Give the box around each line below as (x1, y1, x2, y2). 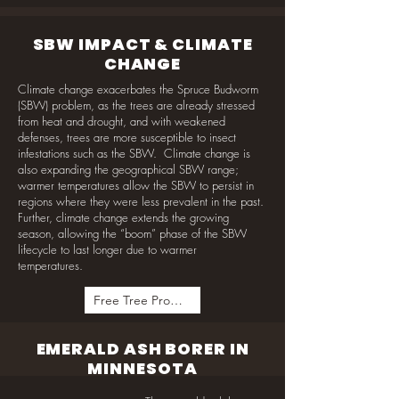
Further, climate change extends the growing (18, 209, 229, 225)
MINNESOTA (87, 357, 198, 379)
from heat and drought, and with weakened (18, 113, 225, 129)
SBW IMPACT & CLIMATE (32, 33, 253, 55)
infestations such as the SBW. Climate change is (18, 145, 250, 161)
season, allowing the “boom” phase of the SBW (18, 225, 247, 241)
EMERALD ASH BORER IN (36, 338, 249, 360)
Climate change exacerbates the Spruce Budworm (18, 81, 258, 97)
